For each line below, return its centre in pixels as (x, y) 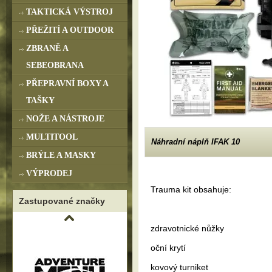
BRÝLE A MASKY (61, 155)
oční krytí (168, 248)
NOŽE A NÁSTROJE (65, 119)
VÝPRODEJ (49, 173)
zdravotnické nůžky (187, 228)
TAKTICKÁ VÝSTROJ (70, 12)
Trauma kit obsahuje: (191, 189)
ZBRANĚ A (47, 48)
